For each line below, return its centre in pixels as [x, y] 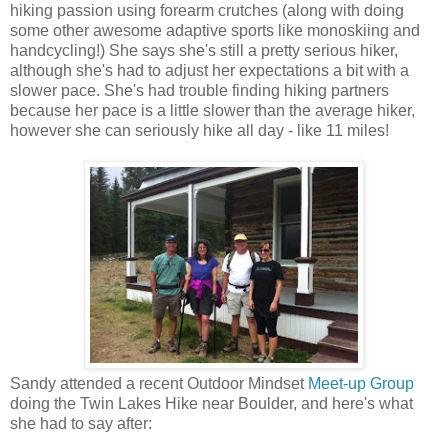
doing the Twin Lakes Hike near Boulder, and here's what [211, 403]
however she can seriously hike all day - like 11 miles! [199, 130]
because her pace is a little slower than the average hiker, [212, 110]
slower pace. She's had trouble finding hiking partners [199, 90]
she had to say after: [81, 423]
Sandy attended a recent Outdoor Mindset [159, 383]
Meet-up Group [361, 383]
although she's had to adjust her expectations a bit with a [209, 70]
